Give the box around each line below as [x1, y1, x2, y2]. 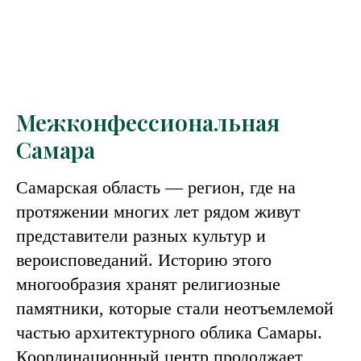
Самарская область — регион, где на [16, 177, 296, 197]
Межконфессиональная [16, 107, 280, 137]
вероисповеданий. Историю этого [16, 250, 272, 270]
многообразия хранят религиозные [16, 274, 280, 294]
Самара [16, 135, 95, 164]
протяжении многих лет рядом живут [16, 201, 301, 222]
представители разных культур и [16, 226, 266, 246]
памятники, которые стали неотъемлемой [16, 298, 334, 318]
